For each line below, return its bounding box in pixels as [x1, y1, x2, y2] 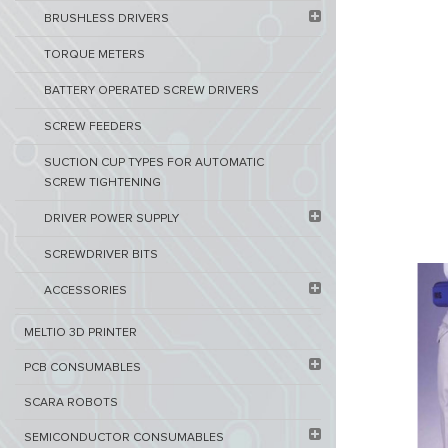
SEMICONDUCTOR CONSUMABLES [24, 432, 224, 444]
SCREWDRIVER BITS [44, 249, 158, 261]
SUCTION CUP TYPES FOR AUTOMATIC [44, 157, 264, 169]
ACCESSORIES [44, 285, 127, 297]
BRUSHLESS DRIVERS [44, 13, 169, 25]
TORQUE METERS [44, 49, 145, 61]
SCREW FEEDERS [44, 121, 142, 133]
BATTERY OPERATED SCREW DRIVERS [44, 85, 259, 97]
